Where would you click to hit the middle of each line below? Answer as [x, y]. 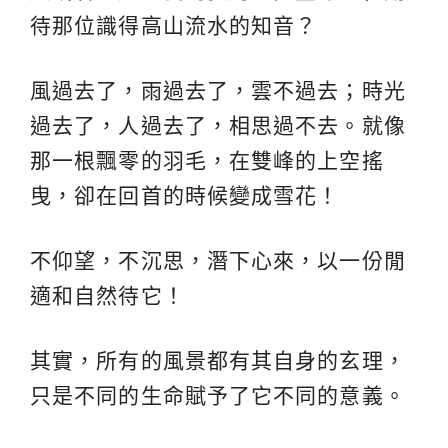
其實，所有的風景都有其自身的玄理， [218, 361]
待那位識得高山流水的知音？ [174, 26]
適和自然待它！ [107, 296]
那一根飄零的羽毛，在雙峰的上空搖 [207, 161]
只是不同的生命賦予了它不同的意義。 [218, 396]
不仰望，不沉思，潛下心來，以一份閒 [218, 261]
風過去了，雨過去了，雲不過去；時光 [218, 91]
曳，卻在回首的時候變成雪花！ [185, 196]
